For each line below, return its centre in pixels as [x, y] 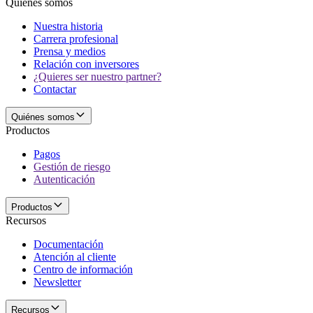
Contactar [55, 89]
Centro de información [83, 269]
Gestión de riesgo [72, 166]
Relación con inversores [86, 64]
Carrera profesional [76, 38]
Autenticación [64, 179]
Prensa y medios [70, 51]
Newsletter [57, 282]
